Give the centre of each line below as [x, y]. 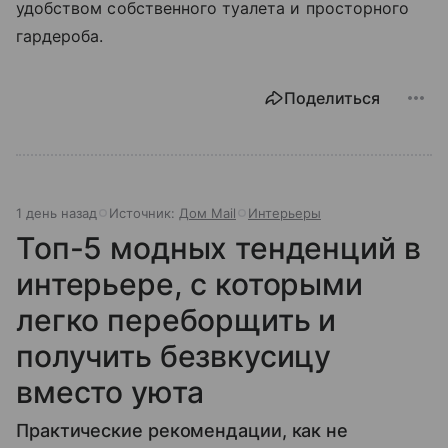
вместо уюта [110, 392]
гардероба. [60, 36]
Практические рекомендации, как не [182, 430]
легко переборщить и [176, 320]
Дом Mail [207, 213]
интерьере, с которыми [189, 284]
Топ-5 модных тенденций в [218, 248]
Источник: [144, 213]
